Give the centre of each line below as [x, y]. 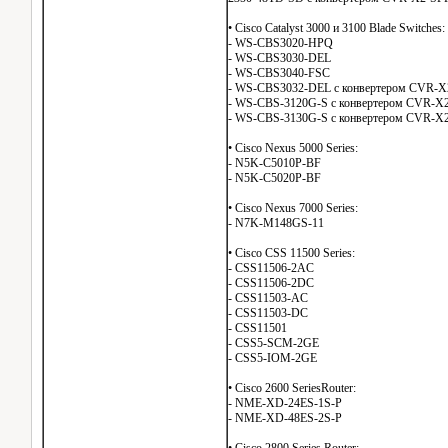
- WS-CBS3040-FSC [279, 73]
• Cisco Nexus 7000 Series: [293, 208]
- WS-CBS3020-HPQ [280, 43]
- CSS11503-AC [268, 298]
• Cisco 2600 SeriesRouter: [292, 388]
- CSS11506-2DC [271, 283]
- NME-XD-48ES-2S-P [285, 418]
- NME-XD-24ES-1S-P [285, 403]
